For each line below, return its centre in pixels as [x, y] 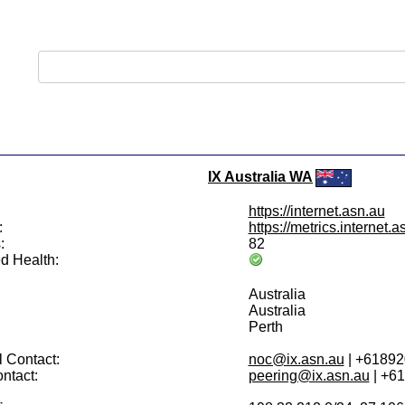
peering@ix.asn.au [309, 376]
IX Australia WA [260, 177]
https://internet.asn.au [316, 211]
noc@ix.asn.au [296, 359]
